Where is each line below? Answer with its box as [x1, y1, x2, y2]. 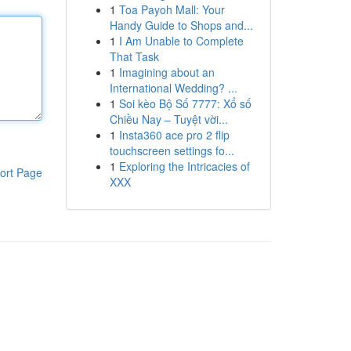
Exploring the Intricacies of [118, 158, 250, 174]
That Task [109, 49, 159, 64]
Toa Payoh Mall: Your [118, 2, 225, 17]
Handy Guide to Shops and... [109, 17, 253, 33]
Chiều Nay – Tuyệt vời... [109, 111, 228, 127]
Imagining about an [118, 64, 215, 80]
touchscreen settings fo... [109, 143, 234, 158]
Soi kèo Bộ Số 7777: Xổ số [118, 96, 251, 111]
